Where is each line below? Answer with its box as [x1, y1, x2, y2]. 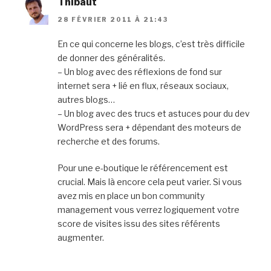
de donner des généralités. [57, 52, 165, 63]
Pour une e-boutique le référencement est [57, 162, 228, 173]
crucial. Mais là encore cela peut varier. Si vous [57, 176, 242, 187]
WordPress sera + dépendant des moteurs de [57, 122, 241, 132]
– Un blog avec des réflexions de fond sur [57, 66, 222, 77]
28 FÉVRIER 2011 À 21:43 [57, 15, 168, 23]
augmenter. [57, 232, 104, 243]
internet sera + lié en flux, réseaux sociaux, [57, 80, 229, 91]
